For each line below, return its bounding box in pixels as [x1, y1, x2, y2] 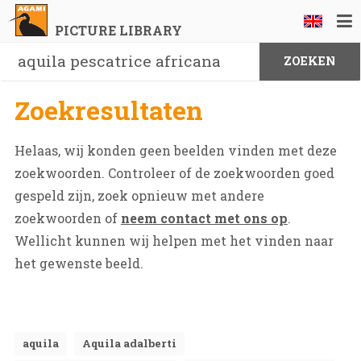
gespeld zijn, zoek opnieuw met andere [14, 187, 264, 204]
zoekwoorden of [14, 210, 121, 226]
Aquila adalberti [81, 336, 176, 351]
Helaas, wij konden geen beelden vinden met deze [14, 142, 337, 159]
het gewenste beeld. [14, 255, 143, 272]
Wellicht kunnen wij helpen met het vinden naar [14, 232, 334, 249]
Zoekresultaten [14, 93, 203, 127]
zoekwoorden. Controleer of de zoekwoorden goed [14, 164, 334, 181]
